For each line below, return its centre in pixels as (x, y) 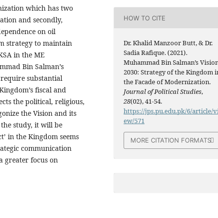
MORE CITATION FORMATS (171, 140)
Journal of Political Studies (163, 92)
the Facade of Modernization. (167, 82)
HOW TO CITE (145, 18)
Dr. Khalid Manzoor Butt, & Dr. (168, 43)
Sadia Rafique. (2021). (156, 53)
